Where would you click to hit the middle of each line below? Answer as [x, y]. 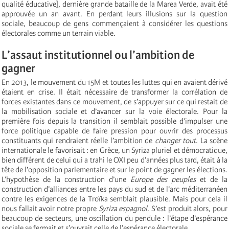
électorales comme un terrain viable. [59, 33]
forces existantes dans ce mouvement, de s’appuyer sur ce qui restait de [114, 101]
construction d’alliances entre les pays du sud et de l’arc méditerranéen [114, 189]
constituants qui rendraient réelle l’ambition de [78, 140]
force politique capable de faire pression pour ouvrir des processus [114, 131]
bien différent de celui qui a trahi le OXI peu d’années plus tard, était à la [114, 160]
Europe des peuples [163, 179]
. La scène [212, 140]
